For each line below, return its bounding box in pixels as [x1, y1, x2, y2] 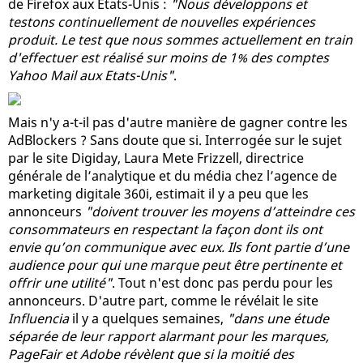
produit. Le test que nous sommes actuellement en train [8, 30, 352, 49]
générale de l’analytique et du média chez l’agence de [8, 166, 337, 185]
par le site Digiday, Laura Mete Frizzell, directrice [8, 148, 304, 167]
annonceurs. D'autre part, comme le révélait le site [8, 291, 318, 310]
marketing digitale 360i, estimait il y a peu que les [8, 184, 309, 203]
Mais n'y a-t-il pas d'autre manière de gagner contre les [8, 113, 348, 131]
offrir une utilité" [8, 273, 112, 292]
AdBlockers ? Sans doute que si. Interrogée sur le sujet [8, 130, 342, 149]
